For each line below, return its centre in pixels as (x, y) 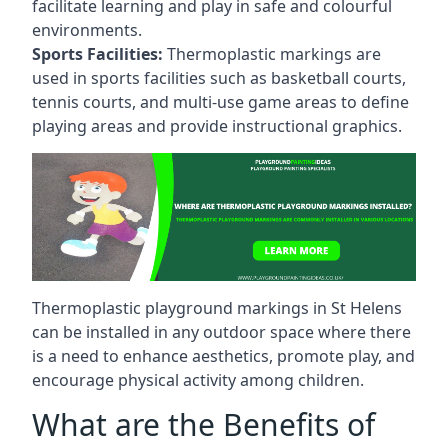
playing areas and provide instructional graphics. (217, 126)
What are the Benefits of (203, 424)
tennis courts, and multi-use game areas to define (220, 102)
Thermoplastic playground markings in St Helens (217, 308)
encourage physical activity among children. (198, 380)
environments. (87, 30)
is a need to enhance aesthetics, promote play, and (223, 356)
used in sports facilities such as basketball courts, (219, 78)
